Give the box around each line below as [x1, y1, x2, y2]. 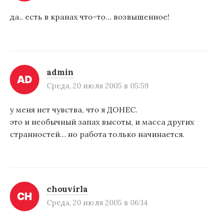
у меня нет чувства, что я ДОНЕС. [10, 104, 137, 114]
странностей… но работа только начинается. [10, 129, 185, 139]
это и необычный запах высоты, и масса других [10, 116, 194, 127]
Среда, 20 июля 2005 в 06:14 [47, 198, 148, 208]
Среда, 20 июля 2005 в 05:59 [47, 81, 149, 90]
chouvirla [47, 184, 88, 195]
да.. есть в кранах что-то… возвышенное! [10, 12, 169, 22]
